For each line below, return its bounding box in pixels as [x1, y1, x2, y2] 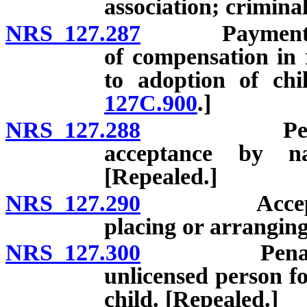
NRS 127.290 [5, 190, 140, 216]
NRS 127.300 [5, 240, 140, 266]
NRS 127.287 [5, 20, 140, 46]
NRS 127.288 [5, 116, 140, 143]
